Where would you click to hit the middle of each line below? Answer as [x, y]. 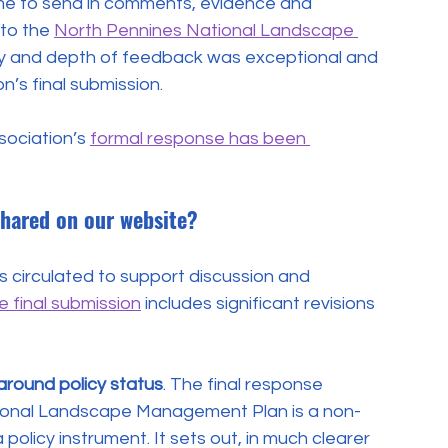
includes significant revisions [260, 304]
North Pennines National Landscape [206, 31]
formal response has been [200, 139]
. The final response [245, 385]
